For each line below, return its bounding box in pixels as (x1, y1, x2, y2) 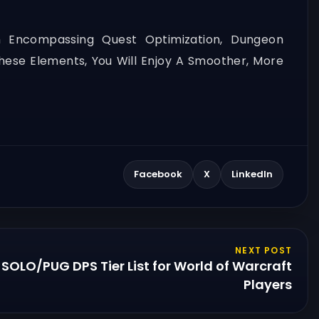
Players (244, 275, 292, 293)
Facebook (134, 167, 182, 182)
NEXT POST (235, 244, 292, 256)
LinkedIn (231, 167, 273, 182)
